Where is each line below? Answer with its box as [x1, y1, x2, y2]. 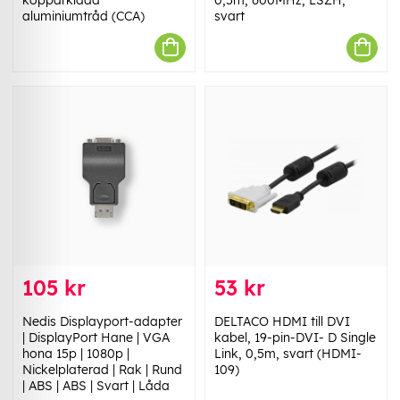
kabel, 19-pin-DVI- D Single [214, 329, 376, 346]
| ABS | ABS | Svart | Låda [22, 378, 170, 395]
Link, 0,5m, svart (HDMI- [214, 346, 362, 362]
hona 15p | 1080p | [22, 346, 129, 362]
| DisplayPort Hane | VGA [22, 329, 170, 346]
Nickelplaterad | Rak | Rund [22, 362, 182, 379]
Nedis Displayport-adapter [22, 313, 182, 330]
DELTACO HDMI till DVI [214, 313, 350, 330]
